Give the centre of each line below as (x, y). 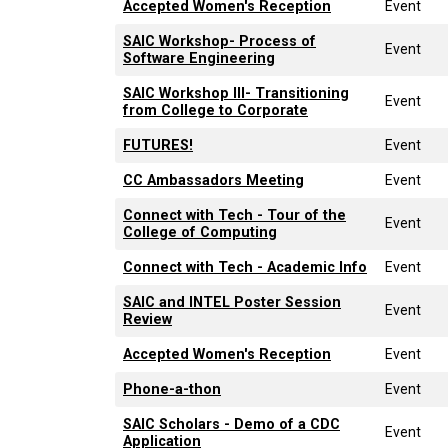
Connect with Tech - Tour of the (234, 215)
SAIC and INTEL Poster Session (232, 302)
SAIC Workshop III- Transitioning (236, 93)
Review (147, 319)
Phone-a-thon (172, 389)
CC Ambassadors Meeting (213, 180)
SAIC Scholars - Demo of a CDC (231, 424)
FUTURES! (158, 145)
